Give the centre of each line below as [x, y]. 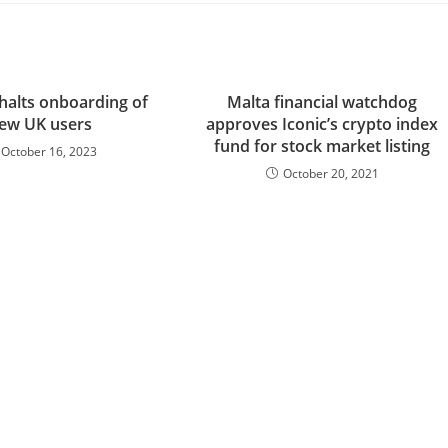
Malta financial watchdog [322, 101]
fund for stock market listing [322, 145]
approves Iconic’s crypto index [322, 123]
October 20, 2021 [330, 173]
